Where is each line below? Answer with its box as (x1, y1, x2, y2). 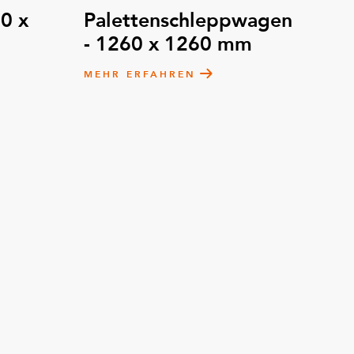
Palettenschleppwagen (84, 7, 292, 34)
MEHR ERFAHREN (84, 68, 196, 81)
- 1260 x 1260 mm (84, 31, 252, 58)
